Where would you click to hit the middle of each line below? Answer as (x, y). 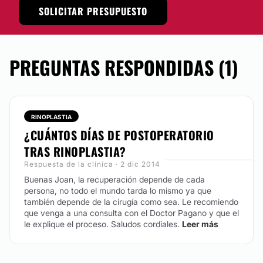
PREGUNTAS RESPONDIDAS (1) (124, 67)
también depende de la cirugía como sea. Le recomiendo (131, 202)
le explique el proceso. (66, 224)
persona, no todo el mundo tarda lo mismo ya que (118, 190)
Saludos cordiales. (145, 224)
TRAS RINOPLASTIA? (75, 151)
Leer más (200, 224)
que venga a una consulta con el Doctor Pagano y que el (131, 213)
